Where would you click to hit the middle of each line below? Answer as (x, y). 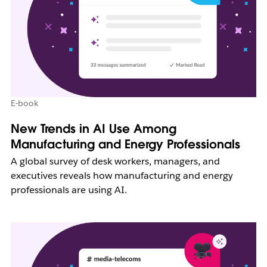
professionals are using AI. (69, 190)
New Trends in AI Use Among (93, 128)
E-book (24, 103)
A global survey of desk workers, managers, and (115, 161)
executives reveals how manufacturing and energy (122, 175)
